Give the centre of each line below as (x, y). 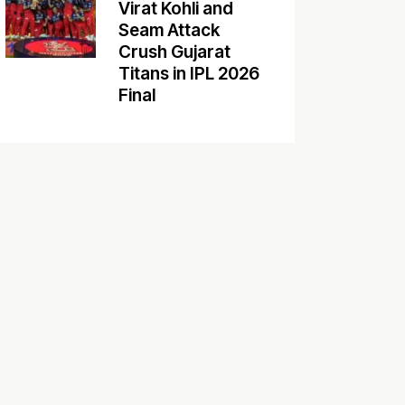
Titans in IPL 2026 (189, 74)
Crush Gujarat (175, 52)
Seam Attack (170, 31)
